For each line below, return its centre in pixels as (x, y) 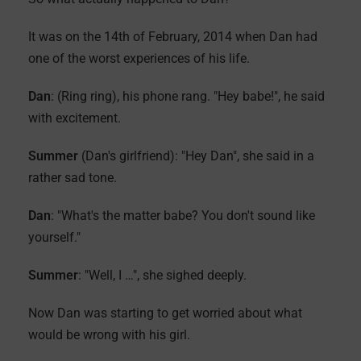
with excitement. (75, 118)
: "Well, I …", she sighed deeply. (162, 275)
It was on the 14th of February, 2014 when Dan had (173, 37)
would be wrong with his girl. (109, 335)
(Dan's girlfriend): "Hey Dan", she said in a (198, 156)
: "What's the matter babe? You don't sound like (183, 216)
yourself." (56, 237)
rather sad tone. (73, 178)
